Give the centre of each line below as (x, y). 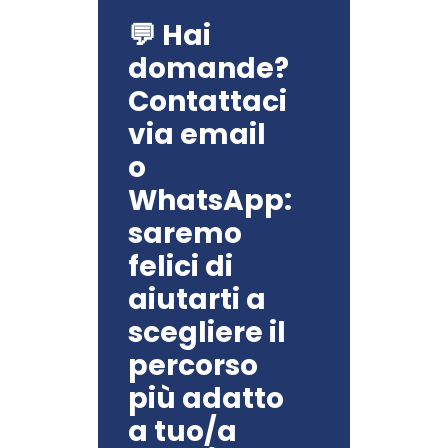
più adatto (206, 399)
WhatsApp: (210, 201)
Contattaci (208, 102)
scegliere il (207, 333)
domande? (217, 69)
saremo (185, 234)
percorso (193, 366)
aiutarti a (197, 300)
